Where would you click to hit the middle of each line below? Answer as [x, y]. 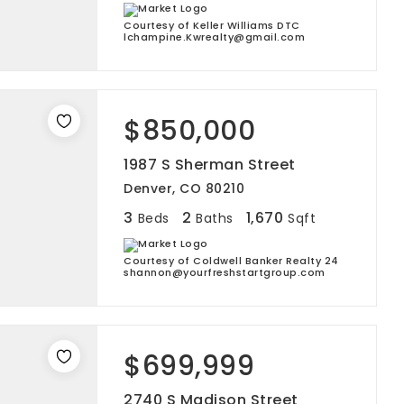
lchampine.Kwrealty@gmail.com [214, 37]
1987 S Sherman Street [210, 165]
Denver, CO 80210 [184, 188]
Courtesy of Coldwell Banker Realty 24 [231, 261]
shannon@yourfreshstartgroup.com [225, 272]
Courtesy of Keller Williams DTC [212, 25]
